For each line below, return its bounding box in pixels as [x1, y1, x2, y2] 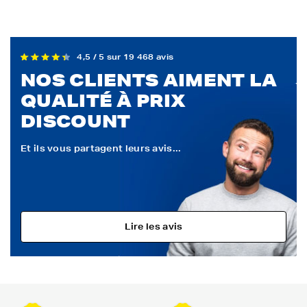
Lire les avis [124, 221, 183, 233]
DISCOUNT [21, 110, 131, 132]
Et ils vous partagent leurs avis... [21, 143, 182, 155]
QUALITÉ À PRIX [21, 90, 186, 112]
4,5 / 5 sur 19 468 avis [77, 51, 174, 63]
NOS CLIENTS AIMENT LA [21, 69, 278, 91]
